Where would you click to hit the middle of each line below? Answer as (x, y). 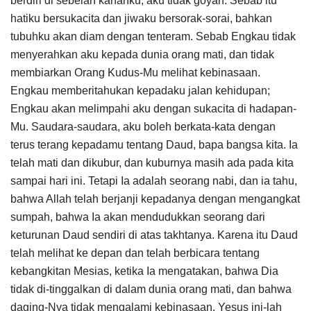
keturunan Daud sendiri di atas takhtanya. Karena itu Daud (154, 235)
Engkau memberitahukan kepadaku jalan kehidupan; (140, 90)
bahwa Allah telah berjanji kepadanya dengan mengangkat (155, 199)
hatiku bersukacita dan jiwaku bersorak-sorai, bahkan (141, 18)
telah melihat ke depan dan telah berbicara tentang (135, 253)
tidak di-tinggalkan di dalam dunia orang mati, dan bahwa (151, 289)
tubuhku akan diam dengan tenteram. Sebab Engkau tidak (153, 36)
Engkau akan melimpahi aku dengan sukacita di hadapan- (153, 108)
